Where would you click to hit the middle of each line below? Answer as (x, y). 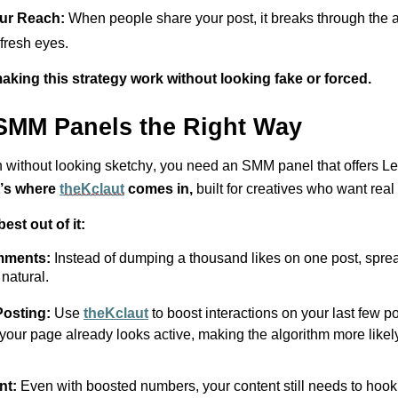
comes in (157, 189)
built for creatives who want (283, 189)
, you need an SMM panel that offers (267, 166)
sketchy (129, 166)
